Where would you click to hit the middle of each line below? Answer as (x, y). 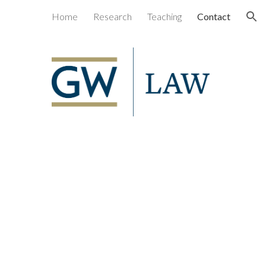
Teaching (164, 16)
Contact (214, 16)
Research (113, 16)
